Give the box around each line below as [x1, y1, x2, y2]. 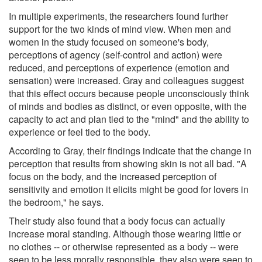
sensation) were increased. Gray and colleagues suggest [9, 73, 244, 87]
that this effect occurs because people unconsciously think [9, 86, 249, 100]
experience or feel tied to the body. [9, 125, 150, 139]
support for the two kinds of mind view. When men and [9, 22, 231, 36]
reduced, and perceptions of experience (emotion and [9, 60, 229, 74]
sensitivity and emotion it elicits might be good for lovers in [9, 182, 249, 196]
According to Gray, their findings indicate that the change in [9, 143, 251, 157]
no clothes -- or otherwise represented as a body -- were [9, 239, 239, 253]
